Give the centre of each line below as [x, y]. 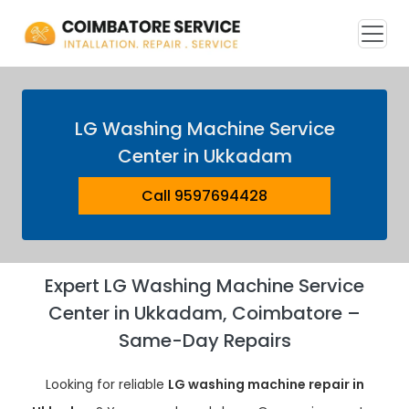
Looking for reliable [106, 384]
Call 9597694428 [204, 196]
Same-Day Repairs [204, 341]
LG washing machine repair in [266, 384]
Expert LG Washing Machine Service [204, 286]
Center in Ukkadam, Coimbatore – [204, 313]
